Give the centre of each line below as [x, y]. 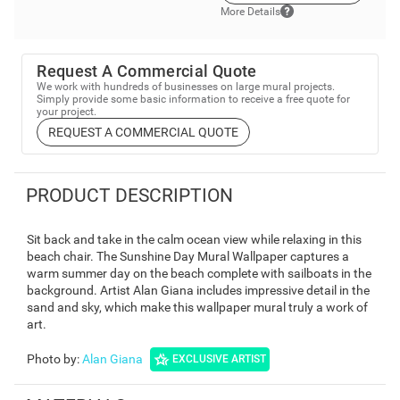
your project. [67, 112]
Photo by [52, 358]
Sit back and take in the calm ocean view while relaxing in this [194, 239]
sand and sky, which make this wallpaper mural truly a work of [197, 307]
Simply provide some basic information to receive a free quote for [194, 99]
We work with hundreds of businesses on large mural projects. [186, 87]
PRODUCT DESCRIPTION [129, 195]
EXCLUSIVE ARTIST [219, 359]
